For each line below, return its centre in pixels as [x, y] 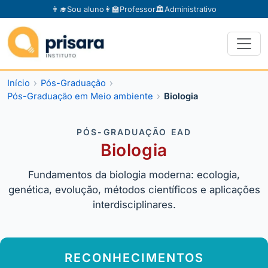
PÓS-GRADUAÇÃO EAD [134, 132]
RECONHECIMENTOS [134, 258]
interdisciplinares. [134, 205]
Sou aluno [86, 9]
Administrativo [191, 9]
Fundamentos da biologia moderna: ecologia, [134, 175]
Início [19, 83]
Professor [138, 9]
